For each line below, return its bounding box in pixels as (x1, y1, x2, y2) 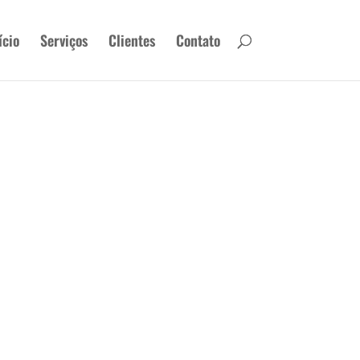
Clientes (108, 30, 155, 51)
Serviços (39, 30, 88, 51)
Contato (175, 30, 220, 51)
